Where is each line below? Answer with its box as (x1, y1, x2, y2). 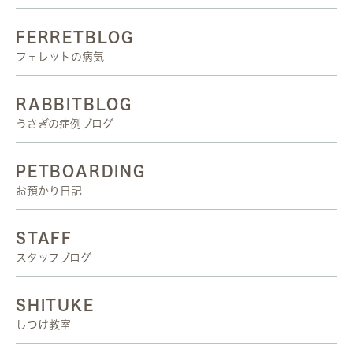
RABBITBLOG (16, 97, 132, 111)
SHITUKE (16, 298, 95, 312)
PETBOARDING (16, 164, 146, 178)
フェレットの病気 (16, 51, 104, 62)
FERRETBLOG (16, 30, 134, 44)
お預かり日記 (16, 185, 82, 196)
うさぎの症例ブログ (16, 118, 113, 129)
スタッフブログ (16, 252, 91, 263)
